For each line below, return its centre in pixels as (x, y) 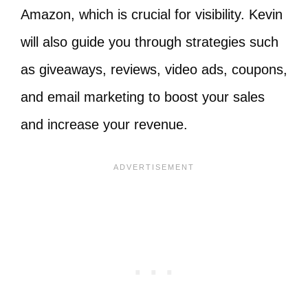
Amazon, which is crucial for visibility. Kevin (152, 15)
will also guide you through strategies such (150, 42)
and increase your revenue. (104, 125)
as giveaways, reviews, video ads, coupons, (154, 70)
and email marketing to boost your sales (143, 97)
